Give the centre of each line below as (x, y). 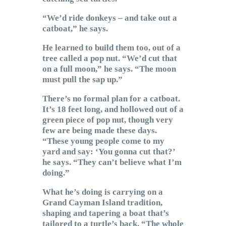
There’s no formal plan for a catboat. (111, 99)
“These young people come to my (103, 141)
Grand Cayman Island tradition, (102, 203)
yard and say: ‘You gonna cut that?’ (109, 152)
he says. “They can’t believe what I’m (112, 162)
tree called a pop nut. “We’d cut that (110, 59)
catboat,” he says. (75, 29)
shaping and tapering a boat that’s (106, 213)
